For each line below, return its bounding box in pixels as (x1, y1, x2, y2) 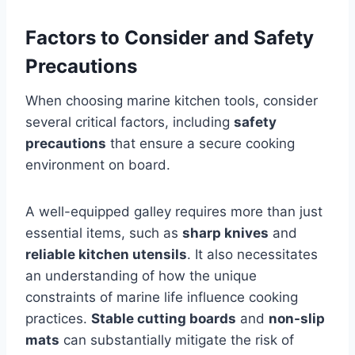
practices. (25, 311, 91, 327)
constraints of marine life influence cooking (25, 289, 298, 306)
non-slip (269, 311, 325, 327)
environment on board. (25, 157, 170, 174)
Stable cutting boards (91, 311, 236, 327)
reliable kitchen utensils (25, 246, 187, 263)
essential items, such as (25, 225, 182, 242)
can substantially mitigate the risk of (59, 332, 294, 349)
